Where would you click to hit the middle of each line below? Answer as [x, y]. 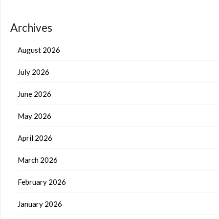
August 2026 [39, 50]
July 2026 [33, 72]
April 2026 [35, 138]
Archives [31, 27]
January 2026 [40, 204]
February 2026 [42, 182]
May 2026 [34, 116]
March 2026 [38, 160]
